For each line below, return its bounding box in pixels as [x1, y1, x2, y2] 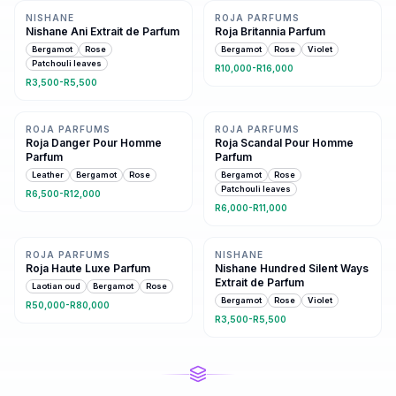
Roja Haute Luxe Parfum [26, 261, 150, 275]
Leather [32, 170, 64, 180]
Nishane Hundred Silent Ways [215, 261, 369, 275]
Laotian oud [32, 281, 80, 292]
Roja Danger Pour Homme [26, 135, 162, 149]
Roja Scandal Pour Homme [215, 135, 354, 149]
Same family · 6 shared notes [29, 212, 150, 223]
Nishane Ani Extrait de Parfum [26, 24, 179, 38]
